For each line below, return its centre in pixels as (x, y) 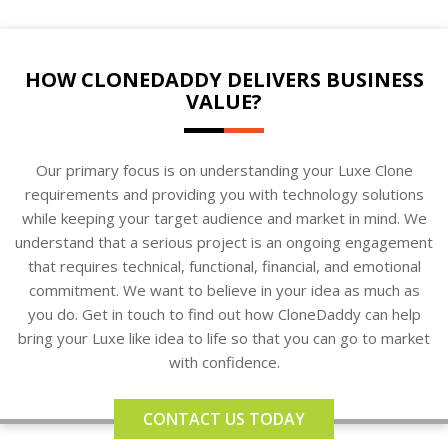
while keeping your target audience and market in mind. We (224, 217)
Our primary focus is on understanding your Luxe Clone (224, 169)
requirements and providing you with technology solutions (224, 193)
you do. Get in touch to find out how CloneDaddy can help (224, 313)
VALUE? (224, 101)
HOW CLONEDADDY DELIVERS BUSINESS (224, 79)
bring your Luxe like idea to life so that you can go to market (224, 337)
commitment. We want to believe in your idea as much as (224, 289)
